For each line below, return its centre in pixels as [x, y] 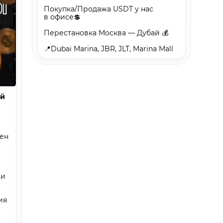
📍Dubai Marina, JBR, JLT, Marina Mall [109, 49]
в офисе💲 [62, 17]
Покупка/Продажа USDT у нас [99, 9]
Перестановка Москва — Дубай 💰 [106, 33]
